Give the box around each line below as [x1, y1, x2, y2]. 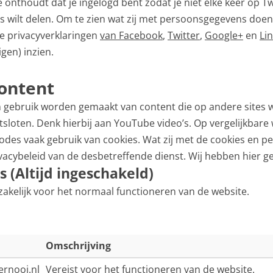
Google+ [205, 29, 243, 42]
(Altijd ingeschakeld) [10, 163, 154, 183]
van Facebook [100, 29, 163, 42]
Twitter [168, 29, 200, 42]
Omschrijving [46, 239, 111, 252]
